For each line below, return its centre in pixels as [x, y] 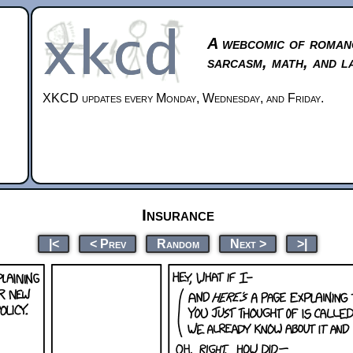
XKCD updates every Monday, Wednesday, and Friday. [183, 98]
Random [178, 243]
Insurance [178, 214]
